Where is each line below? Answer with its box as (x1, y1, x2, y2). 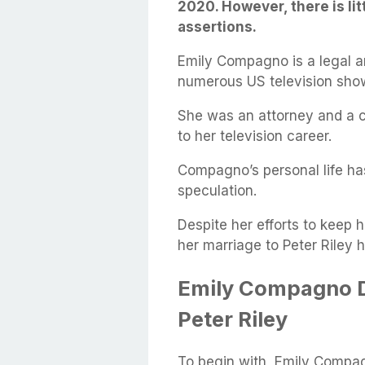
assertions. (178, 18, 257, 35)
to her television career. (178, 127, 332, 144)
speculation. (178, 182, 257, 199)
